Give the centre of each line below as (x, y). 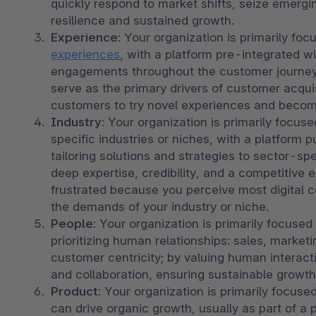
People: (75, 223)
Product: (76, 291)
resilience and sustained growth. (142, 20)
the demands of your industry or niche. (162, 206)
